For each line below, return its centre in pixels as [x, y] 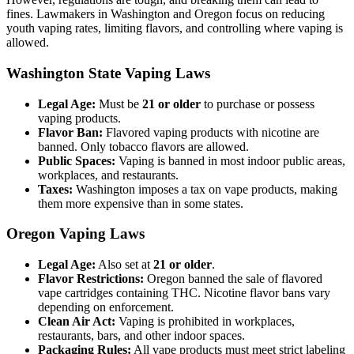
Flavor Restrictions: [91, 278]
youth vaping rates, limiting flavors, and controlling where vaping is [175, 28]
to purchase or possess [258, 104]
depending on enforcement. [106, 307]
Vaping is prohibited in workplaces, [205, 321]
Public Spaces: [77, 160]
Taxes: [55, 189]
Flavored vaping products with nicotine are [211, 132]
